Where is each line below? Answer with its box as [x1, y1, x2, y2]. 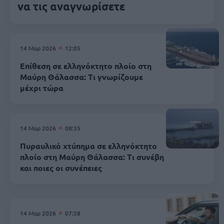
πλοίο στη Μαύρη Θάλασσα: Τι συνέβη [20, 151, 164, 162]
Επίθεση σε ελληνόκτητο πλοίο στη [20, 60, 151, 71]
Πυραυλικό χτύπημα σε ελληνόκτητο [20, 140, 157, 151]
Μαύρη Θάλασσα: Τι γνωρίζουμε [20, 71, 143, 82]
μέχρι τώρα [20, 82, 63, 93]
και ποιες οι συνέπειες [20, 162, 102, 173]
